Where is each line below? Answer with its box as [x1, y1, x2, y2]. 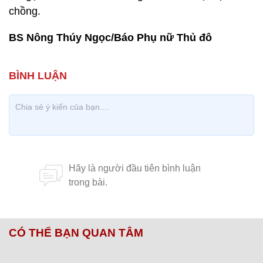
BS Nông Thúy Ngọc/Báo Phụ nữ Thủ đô [9, 32, 212, 43]
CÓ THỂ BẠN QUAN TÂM [9, 227, 143, 239]
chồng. [9, 5, 41, 17]
